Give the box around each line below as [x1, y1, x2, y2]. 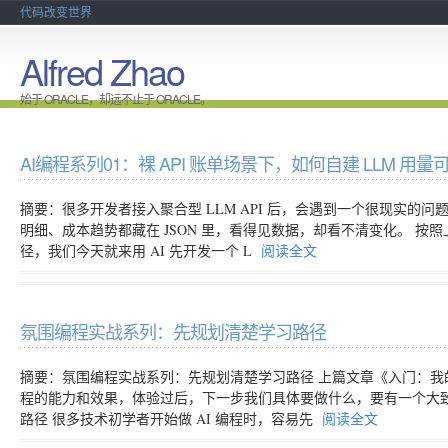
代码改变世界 [20, 3, 92, 20]
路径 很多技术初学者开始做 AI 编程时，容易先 [20, 409, 317, 428]
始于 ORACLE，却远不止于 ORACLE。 [20, 90, 211, 107]
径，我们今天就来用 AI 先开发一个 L [20, 241, 256, 260]
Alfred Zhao [20, 45, 184, 96]
